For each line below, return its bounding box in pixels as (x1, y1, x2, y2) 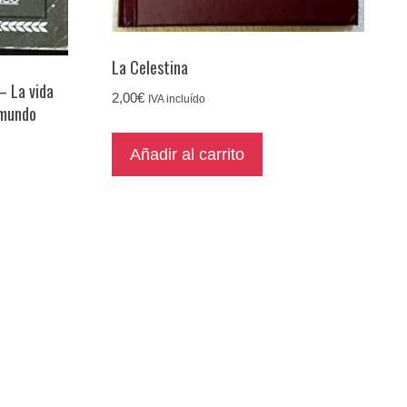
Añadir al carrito (130, 144, 245, 164)
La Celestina (112, 55, 189, 79)
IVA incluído (148, 93, 206, 104)
